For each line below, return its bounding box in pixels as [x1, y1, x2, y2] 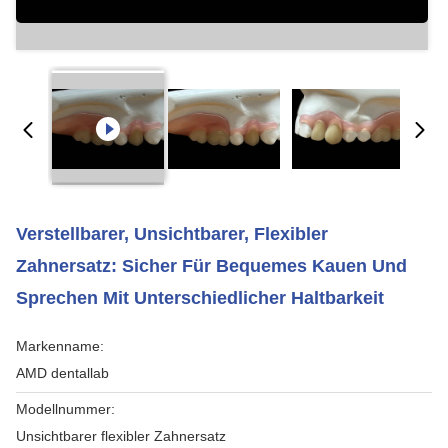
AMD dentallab [16, 365, 109, 381]
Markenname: [16, 338, 104, 354]
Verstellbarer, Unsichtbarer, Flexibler [16, 224, 328, 244]
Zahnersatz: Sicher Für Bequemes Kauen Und [16, 256, 407, 276]
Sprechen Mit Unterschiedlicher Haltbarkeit [16, 288, 384, 308]
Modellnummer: [16, 401, 115, 417]
